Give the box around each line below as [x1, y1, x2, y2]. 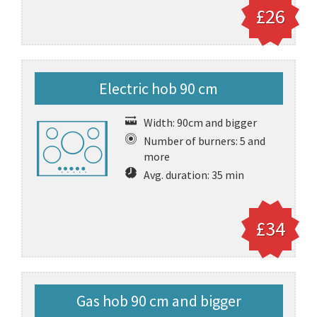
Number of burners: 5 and [143, 134, 265, 148]
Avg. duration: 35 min [143, 168, 244, 182]
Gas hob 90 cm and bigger [76, 291, 241, 311]
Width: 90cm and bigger [143, 115, 257, 129]
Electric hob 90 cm [99, 79, 218, 98]
